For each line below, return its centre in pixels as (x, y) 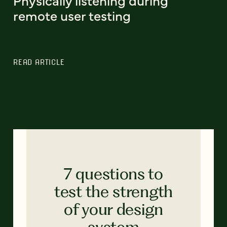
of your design (113, 209)
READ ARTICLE (39, 62)
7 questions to (113, 173)
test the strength (113, 191)
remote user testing (72, 15)
